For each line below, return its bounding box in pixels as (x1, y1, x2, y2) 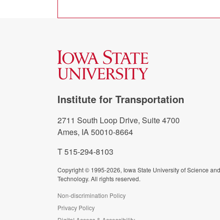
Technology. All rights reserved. (57, 174, 140, 183)
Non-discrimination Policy (57, 191, 126, 199)
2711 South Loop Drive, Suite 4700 (57, 114, 180, 126)
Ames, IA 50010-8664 (57, 126, 133, 137)
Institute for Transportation (57, 92, 184, 106)
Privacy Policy (57, 203, 95, 212)
